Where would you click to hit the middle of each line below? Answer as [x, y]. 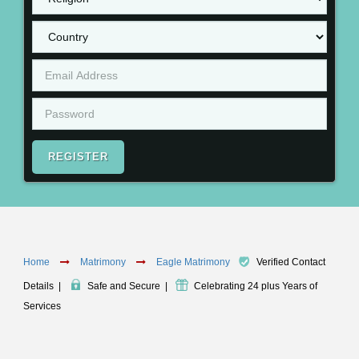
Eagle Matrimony [194, 262]
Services [42, 306]
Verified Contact [291, 262]
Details [38, 286]
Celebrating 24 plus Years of [256, 286]
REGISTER [78, 157]
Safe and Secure [124, 286]
